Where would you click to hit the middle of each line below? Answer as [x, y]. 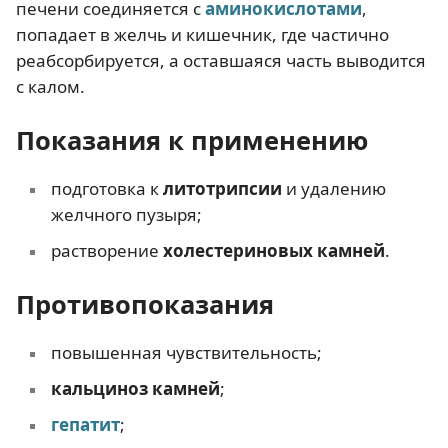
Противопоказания [145, 304]
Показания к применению [192, 140]
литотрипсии [222, 188]
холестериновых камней [273, 250]
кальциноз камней [135, 388]
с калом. [50, 86]
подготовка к [106, 188]
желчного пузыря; [126, 214]
